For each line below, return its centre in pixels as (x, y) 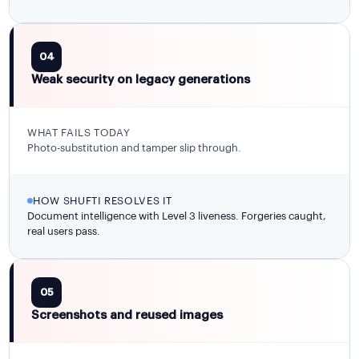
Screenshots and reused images (127, 315)
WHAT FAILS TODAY (79, 132)
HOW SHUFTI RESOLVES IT (103, 200)
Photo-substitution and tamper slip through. (135, 147)
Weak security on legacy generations (141, 79)
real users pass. (64, 231)
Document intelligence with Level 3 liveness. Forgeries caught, (177, 216)
